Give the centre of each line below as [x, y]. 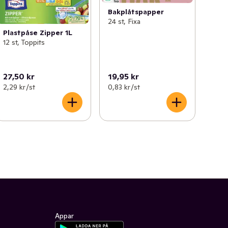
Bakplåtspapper [136, 11]
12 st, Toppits [24, 42]
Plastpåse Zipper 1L [38, 32]
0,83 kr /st [124, 87]
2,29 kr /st [19, 87]
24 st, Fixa [124, 21]
